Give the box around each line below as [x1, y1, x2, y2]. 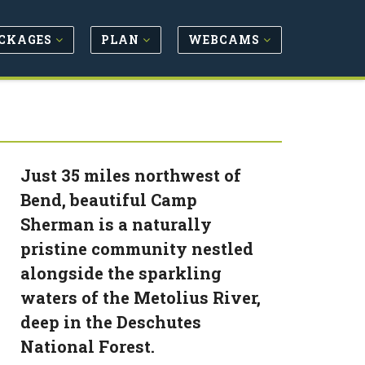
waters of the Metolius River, [20, 287, 262, 308]
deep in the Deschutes [20, 311, 202, 332]
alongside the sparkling [20, 262, 222, 284]
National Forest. [20, 336, 156, 357]
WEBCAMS [188, 31, 263, 47]
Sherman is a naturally [20, 213, 213, 235]
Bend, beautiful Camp [20, 189, 198, 210]
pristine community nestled [20, 238, 254, 259]
